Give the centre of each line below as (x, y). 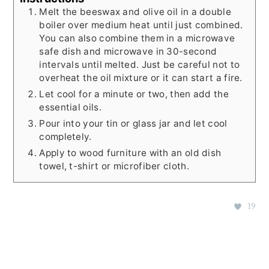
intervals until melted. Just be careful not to (140, 65)
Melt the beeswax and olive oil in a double (135, 12)
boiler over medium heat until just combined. (141, 25)
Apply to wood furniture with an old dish (130, 153)
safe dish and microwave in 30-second (128, 52)
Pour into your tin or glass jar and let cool (133, 124)
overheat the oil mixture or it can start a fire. (141, 78)
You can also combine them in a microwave (137, 38)
